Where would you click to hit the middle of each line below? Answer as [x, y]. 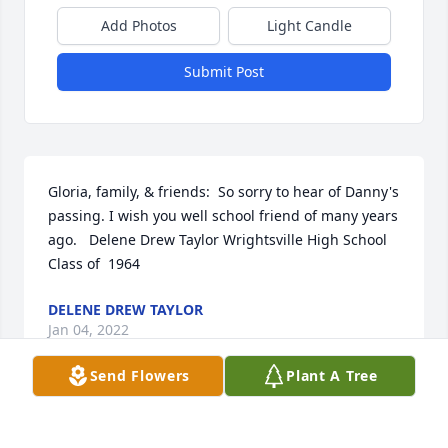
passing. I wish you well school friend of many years [223, 216]
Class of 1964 [94, 264]
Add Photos [138, 26]
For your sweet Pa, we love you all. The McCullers [214, 430]
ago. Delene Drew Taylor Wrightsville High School [217, 240]
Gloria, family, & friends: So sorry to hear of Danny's [223, 192]
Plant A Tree [332, 375]
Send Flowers [140, 375]
